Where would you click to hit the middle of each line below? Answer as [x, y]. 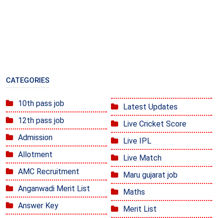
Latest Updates [150, 107]
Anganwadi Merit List [54, 188]
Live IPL [137, 141]
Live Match [142, 158]
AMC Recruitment [49, 171]
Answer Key [38, 205]
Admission [35, 137]
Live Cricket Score [155, 124]
